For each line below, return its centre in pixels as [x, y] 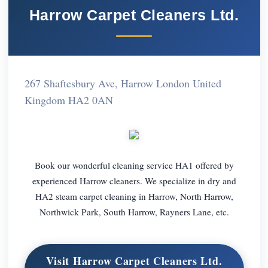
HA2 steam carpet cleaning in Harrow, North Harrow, [134, 196]
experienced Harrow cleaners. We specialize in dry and [134, 180]
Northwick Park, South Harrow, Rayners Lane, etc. [134, 211]
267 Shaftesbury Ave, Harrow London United [123, 83]
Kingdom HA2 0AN [68, 100]
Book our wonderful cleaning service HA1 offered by [134, 165]
